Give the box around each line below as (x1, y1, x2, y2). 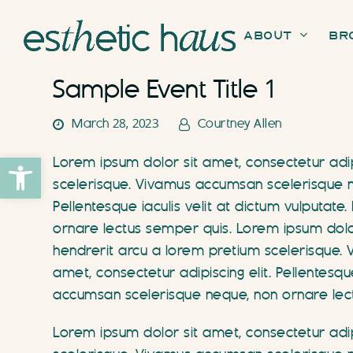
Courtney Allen (197, 116, 282, 132)
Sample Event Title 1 (53, 74, 274, 106)
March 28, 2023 (72, 116, 160, 132)
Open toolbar (7, 148, 164, 180)
